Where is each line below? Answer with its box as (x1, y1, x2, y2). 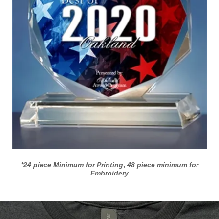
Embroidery (90, 169, 129, 177)
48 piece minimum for (127, 161, 198, 169)
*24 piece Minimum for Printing (21, 161, 123, 169)
